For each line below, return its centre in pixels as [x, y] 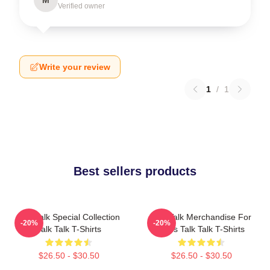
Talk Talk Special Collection [69, 217]
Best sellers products [135, 171]
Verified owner [81, 6]
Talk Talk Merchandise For [201, 217]
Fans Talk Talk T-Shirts [201, 229]
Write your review [75, 67]
